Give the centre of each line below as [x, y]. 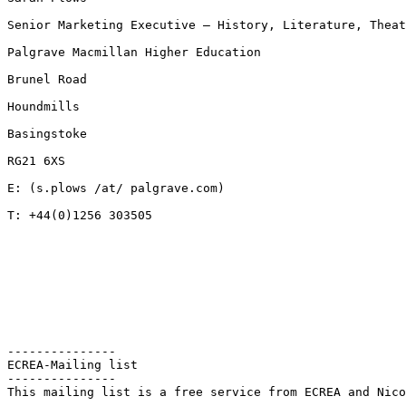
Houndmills [43, 106]
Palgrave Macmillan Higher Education [134, 52]
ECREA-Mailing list [72, 364]
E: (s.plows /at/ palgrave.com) [116, 188]
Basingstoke [47, 133]
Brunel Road [47, 79]
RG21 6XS [36, 160]
